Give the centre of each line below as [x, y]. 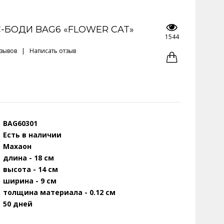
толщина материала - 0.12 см [59, 192]
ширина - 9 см [30, 181]
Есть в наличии [32, 135]
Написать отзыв [53, 51]
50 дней [18, 204]
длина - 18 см [28, 158]
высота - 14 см [30, 169]
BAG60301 [20, 123]
